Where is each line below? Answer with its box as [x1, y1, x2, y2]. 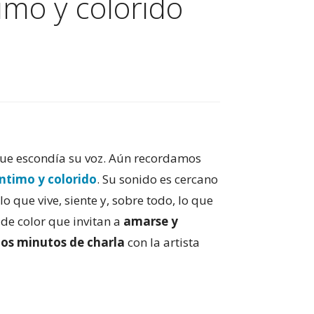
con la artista [125, 234, 200, 250]
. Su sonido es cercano [97, 171, 219, 187]
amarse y [123, 213, 179, 229]
